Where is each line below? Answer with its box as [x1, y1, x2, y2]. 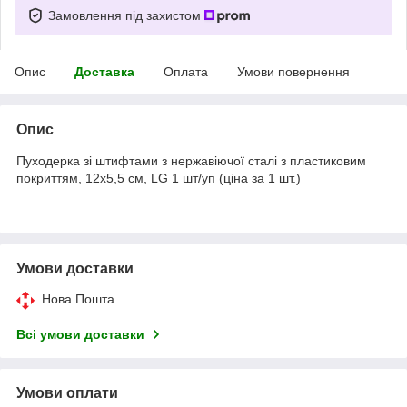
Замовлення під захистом [48, 7, 204, 23]
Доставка [74, 64, 134, 79]
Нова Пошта [42, 291, 114, 306]
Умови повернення [237, 64, 350, 79]
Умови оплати [16, 384, 118, 401]
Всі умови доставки [16, 326, 144, 342]
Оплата [164, 64, 208, 79]
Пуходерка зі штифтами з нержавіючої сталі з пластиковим [16, 153, 366, 168]
